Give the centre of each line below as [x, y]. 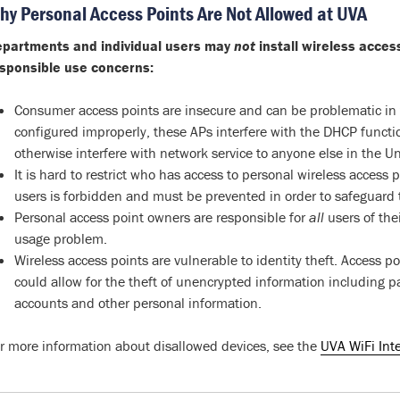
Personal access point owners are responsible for [161, 217]
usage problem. [60, 238]
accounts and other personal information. [137, 303]
